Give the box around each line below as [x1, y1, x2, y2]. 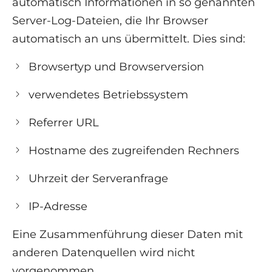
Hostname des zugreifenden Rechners [29, 144, 239, 158]
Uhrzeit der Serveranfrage [29, 172, 168, 186]
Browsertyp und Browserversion [29, 60, 204, 74]
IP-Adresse [29, 200, 87, 214]
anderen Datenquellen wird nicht [12, 246, 195, 260]
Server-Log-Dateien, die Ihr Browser [12, 14, 208, 28]
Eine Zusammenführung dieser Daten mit [12, 228, 243, 242]
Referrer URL [29, 116, 99, 130]
